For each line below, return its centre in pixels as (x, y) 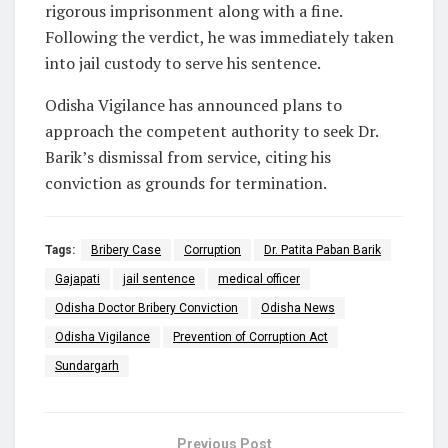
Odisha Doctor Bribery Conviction (146, 307)
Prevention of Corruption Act (250, 336)
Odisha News (298, 307)
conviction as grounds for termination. (186, 182)
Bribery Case (126, 249)
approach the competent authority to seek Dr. (211, 130)
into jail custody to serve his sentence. (183, 62)
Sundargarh (87, 365)
